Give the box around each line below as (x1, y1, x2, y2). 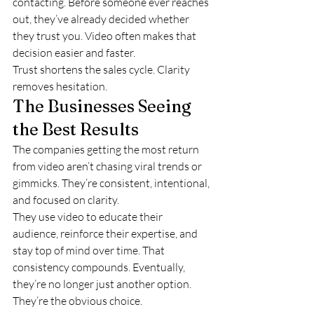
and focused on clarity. (13, 193, 119, 207)
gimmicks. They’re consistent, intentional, (13, 176, 212, 190)
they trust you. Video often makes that (13, 29, 198, 43)
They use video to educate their (13, 210, 165, 224)
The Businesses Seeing (13, 96, 195, 116)
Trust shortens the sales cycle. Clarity (13, 62, 192, 76)
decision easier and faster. (13, 46, 135, 60)
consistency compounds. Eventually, (13, 260, 187, 274)
